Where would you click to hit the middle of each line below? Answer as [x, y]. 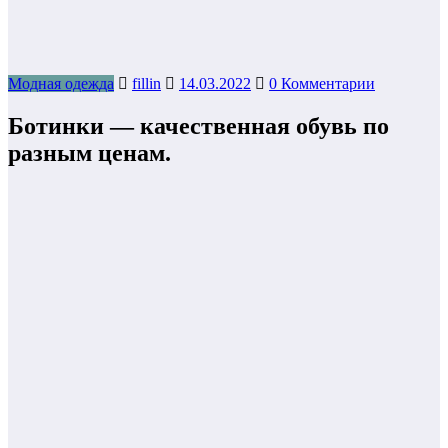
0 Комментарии [322, 84]
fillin [146, 84]
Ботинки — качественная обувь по [198, 126]
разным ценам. [89, 153]
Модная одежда [61, 84]
